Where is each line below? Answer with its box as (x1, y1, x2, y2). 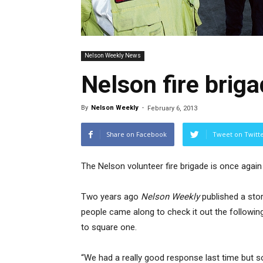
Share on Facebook (106, 130, 167, 139)
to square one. (81, 222, 137, 232)
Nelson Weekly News (85, 52, 141, 59)
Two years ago (81, 191, 141, 202)
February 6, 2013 (147, 104, 197, 112)
